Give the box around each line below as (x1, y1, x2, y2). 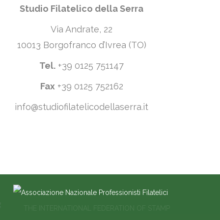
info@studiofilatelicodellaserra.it (15, 102, 148, 112)
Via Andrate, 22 (51, 24, 112, 34)
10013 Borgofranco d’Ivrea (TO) (17, 40, 146, 50)
